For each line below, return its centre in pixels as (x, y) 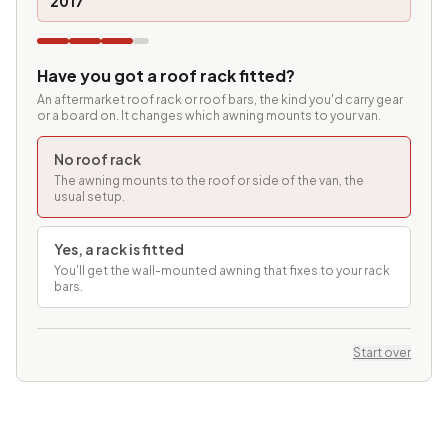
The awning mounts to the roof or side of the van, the (209, 181)
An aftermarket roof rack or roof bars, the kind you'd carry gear (220, 100)
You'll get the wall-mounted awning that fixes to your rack (222, 271)
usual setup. (89, 197)
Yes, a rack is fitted (119, 249)
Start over (382, 353)
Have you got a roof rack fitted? (166, 76)
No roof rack (97, 159)
